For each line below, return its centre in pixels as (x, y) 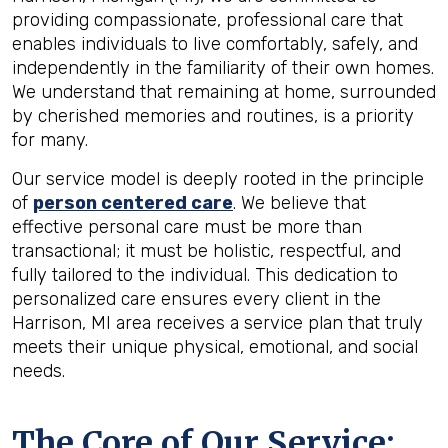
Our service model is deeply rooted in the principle (218, 179)
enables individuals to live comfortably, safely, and (215, 44)
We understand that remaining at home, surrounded (224, 92)
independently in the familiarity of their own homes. (223, 68)
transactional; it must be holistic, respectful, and (206, 251)
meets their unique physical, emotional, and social (215, 347)
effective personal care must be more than (187, 227)
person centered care (133, 203)
